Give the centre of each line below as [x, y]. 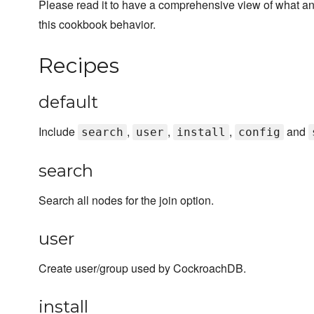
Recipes [79, 66]
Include [58, 132]
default [68, 102]
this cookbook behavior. [97, 25]
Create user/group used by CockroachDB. [142, 268]
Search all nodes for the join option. [126, 200]
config [259, 132]
